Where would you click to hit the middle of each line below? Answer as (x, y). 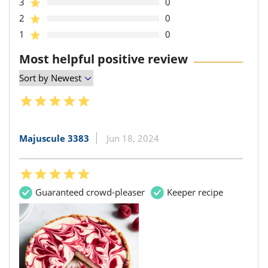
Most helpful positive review (103, 59)
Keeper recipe (195, 192)
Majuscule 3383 (54, 138)
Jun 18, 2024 (133, 138)
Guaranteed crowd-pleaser (90, 192)
